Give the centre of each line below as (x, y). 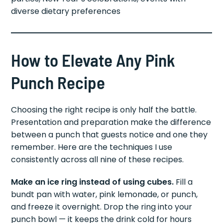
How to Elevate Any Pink (93, 60)
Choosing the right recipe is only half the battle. (104, 110)
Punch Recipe (58, 82)
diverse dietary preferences (66, 11)
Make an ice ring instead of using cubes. (93, 182)
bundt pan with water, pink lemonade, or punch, (105, 195)
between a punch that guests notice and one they (110, 135)
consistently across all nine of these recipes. (98, 160)
